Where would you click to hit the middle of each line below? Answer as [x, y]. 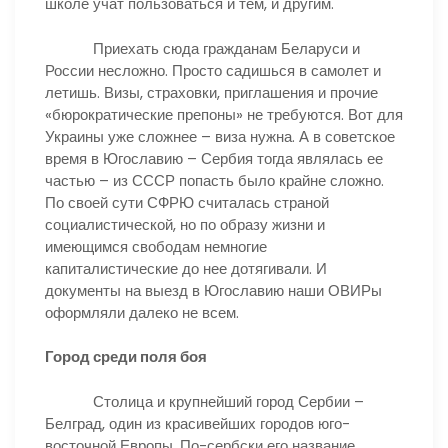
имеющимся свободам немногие [156, 246]
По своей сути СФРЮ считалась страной [187, 202]
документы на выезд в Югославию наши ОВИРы [213, 290]
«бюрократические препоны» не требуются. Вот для [224, 114]
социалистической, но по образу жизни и [185, 224]
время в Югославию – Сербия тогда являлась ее [214, 158]
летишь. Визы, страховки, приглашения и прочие [211, 92]
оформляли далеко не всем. [142, 312]
